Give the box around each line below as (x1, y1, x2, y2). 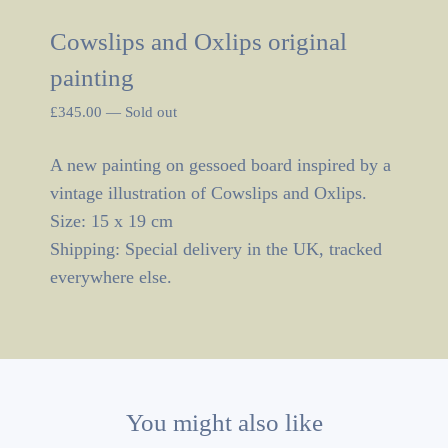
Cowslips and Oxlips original (50, 28, 347, 56)
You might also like (125, 409, 323, 437)
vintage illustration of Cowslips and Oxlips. (50, 183, 367, 204)
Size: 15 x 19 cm (50, 211, 173, 232)
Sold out (125, 104, 177, 121)
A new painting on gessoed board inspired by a (50, 155, 391, 176)
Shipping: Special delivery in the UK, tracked (50, 239, 382, 260)
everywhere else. (50, 267, 172, 288)
